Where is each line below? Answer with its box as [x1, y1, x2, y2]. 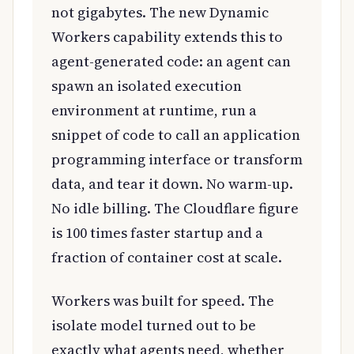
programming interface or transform [51, 149, 303, 169]
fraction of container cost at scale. [51, 247, 282, 267]
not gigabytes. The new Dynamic [51, 2, 269, 22]
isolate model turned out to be [51, 314, 256, 335]
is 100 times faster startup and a [51, 222, 263, 243]
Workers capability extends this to [51, 26, 283, 47]
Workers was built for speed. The [51, 290, 274, 311]
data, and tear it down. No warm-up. [51, 173, 293, 194]
